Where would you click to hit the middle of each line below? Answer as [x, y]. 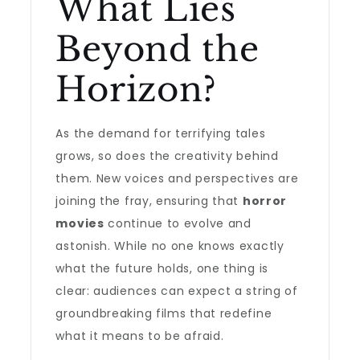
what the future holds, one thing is [162, 268]
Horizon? [137, 89]
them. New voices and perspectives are [177, 178]
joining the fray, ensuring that [149, 201]
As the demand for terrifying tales [161, 133]
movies [80, 223]
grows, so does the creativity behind [167, 156]
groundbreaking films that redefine [164, 313]
